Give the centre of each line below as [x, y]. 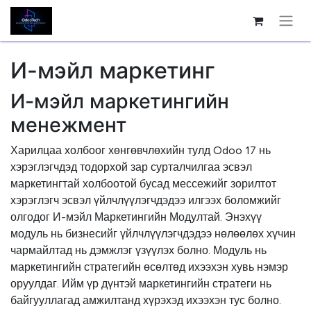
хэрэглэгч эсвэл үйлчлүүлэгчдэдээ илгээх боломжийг [146, 200]
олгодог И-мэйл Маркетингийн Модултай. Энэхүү [136, 217]
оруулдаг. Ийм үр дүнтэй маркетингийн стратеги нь [141, 284]
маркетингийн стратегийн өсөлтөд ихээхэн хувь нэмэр [149, 267]
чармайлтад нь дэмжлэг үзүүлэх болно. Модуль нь [138, 250]
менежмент [69, 125]
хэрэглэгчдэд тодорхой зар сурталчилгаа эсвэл [131, 167]
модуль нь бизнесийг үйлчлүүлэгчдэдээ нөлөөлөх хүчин [153, 234]
